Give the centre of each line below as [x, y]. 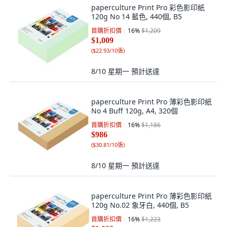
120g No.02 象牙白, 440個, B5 [140, 205]
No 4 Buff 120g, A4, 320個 [135, 111]
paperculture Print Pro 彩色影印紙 [148, 7]
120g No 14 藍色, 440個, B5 [137, 16]
